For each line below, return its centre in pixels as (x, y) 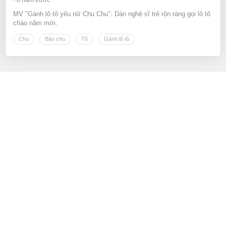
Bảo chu (55, 39)
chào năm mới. (35, 23)
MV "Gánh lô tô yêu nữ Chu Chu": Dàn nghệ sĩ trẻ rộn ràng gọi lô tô (112, 14)
